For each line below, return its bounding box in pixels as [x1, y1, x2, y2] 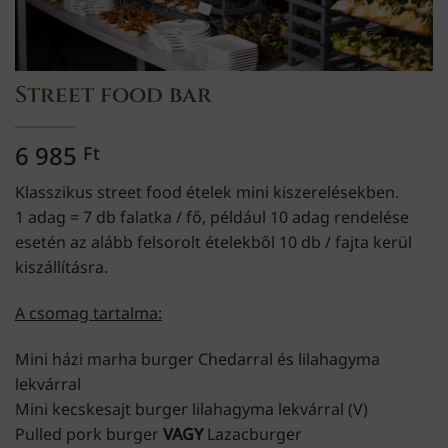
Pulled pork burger [15, 422, 163, 445]
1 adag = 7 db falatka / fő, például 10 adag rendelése [15, 206, 409, 229]
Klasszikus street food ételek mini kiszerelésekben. [15, 181, 399, 204]
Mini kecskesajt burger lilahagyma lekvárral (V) [15, 397, 368, 420]
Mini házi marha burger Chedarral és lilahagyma [15, 347, 380, 370]
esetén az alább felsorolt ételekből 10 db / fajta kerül [15, 231, 412, 254]
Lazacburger [203, 422, 302, 445]
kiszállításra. [15, 256, 108, 279]
